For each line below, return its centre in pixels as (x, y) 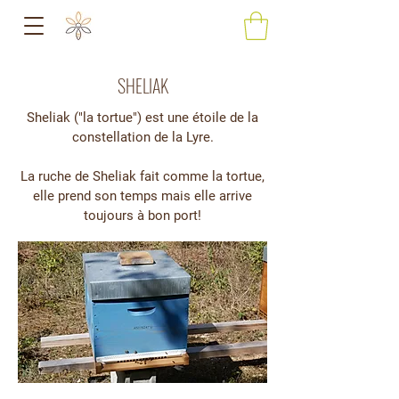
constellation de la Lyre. (142, 138)
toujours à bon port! (142, 216)
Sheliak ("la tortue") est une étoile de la (142, 118)
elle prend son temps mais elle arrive (142, 196)
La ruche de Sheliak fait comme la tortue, (142, 177)
